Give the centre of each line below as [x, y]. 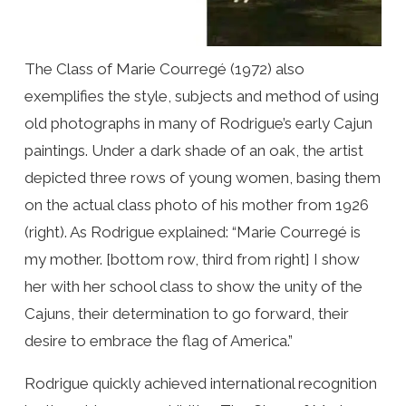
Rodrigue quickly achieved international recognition [200, 383]
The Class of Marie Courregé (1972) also [164, 68]
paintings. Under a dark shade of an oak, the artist [193, 150]
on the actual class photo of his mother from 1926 [196, 204]
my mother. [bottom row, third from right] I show [192, 259]
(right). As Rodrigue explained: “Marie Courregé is [192, 232]
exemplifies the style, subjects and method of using [201, 96]
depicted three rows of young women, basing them [202, 177]
